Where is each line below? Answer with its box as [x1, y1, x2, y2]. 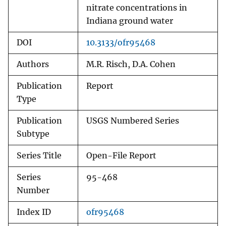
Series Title [17, 151, 62, 161]
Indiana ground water [86, 16, 173, 26]
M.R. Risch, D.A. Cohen [86, 60, 176, 70]
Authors [17, 60, 49, 70]
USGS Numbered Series [86, 116, 179, 126]
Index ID [17, 207, 51, 217]
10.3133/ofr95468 [86, 38, 155, 48]
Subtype [17, 129, 49, 139]
